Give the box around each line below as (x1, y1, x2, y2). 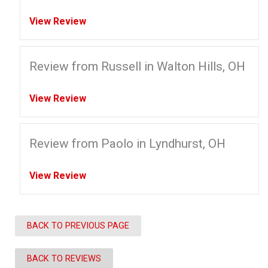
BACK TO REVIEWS (27, 254, 101, 264)
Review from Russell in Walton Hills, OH (29, 59, 245, 74)
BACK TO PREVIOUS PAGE (27, 221, 129, 231)
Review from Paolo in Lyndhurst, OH (29, 136, 226, 151)
